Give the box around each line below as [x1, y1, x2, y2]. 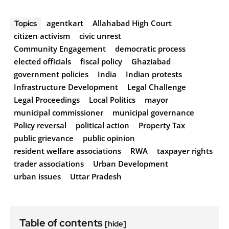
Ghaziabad [131, 56, 171, 66]
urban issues [14, 171, 61, 181]
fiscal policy [80, 56, 122, 66]
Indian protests [126, 68, 182, 79]
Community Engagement [14, 43, 106, 54]
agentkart [47, 17, 83, 28]
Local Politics [89, 94, 135, 105]
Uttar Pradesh [70, 171, 122, 181]
